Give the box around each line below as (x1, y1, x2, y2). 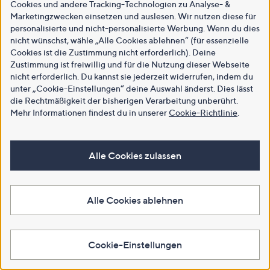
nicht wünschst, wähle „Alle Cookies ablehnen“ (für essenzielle (10, 35, 249, 45)
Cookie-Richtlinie (169, 107, 237, 118)
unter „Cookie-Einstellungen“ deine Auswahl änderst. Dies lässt (10, 83, 253, 93)
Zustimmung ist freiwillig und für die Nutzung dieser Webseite (10, 59, 250, 69)
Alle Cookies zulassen (89, 149, 181, 162)
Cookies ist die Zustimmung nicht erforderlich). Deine (10, 47, 216, 57)
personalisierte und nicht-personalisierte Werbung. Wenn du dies (10, 23, 260, 33)
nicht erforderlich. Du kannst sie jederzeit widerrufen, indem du (10, 71, 253, 81)
